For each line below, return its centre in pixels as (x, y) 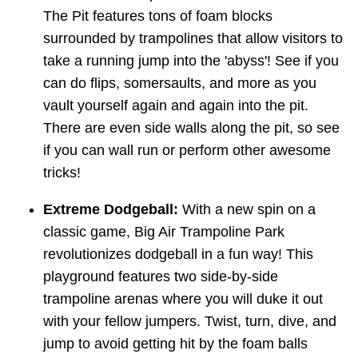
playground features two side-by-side (161, 277)
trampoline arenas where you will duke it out (183, 299)
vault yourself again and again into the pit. (176, 106)
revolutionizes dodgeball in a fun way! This (178, 255)
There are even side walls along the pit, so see (191, 128)
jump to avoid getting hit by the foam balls (175, 344)
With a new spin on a (247, 210)
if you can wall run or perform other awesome (187, 151)
